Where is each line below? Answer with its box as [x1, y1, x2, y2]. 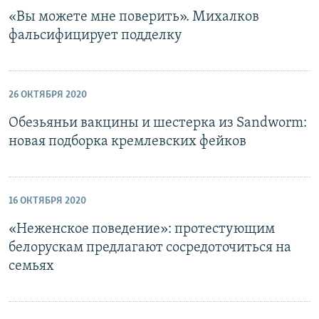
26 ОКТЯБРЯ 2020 [9, 90, 87, 101]
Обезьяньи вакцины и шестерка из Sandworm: [9, 116, 307, 131]
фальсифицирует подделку [9, 28, 182, 43]
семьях [9, 259, 54, 274]
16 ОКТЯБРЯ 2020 [9, 196, 86, 207]
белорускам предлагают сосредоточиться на [9, 241, 291, 256]
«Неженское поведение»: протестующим [9, 222, 275, 237]
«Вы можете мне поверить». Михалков [9, 10, 259, 25]
